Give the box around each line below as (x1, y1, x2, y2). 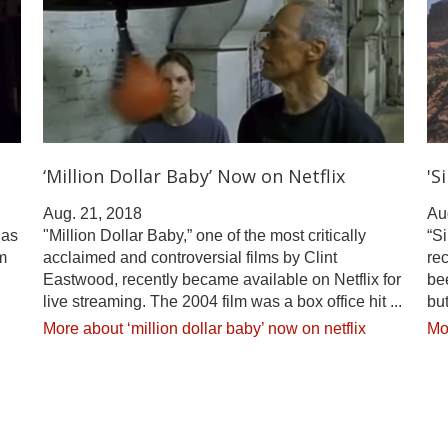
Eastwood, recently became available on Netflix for (43, 270, 402, 288)
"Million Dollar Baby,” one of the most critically (43, 226, 367, 244)
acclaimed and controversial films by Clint (43, 248, 338, 266)
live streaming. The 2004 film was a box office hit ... (43, 292, 403, 310)
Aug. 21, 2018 (43, 204, 143, 222)
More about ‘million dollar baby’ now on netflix (43, 319, 367, 337)
